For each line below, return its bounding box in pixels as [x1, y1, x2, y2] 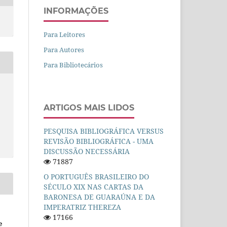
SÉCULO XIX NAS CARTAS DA [44, 181, 143, 192]
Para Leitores [44, 30, 85, 40]
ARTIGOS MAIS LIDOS [44, 103, 134, 113]
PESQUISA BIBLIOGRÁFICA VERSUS [44, 126, 164, 136]
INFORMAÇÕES [44, 6, 108, 16]
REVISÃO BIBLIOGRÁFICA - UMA [44, 136, 154, 146]
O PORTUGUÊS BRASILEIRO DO [44, 171, 149, 181]
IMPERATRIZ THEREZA [44, 202, 121, 212]
